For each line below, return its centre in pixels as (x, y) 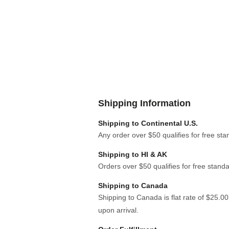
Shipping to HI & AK (133, 154)
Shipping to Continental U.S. (148, 123)
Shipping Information (144, 103)
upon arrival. (118, 210)
